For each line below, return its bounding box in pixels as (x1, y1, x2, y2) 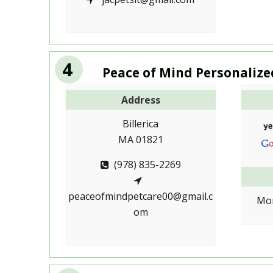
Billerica (122, 117, 159, 130)
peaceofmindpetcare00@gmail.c (68, 190, 213, 203)
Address (121, 93, 160, 107)
